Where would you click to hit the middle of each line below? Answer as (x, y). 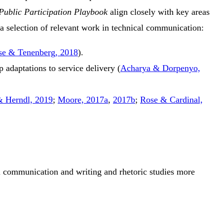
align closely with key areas (159, 12)
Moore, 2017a (83, 100)
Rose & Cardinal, (171, 100)
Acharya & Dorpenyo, (160, 68)
